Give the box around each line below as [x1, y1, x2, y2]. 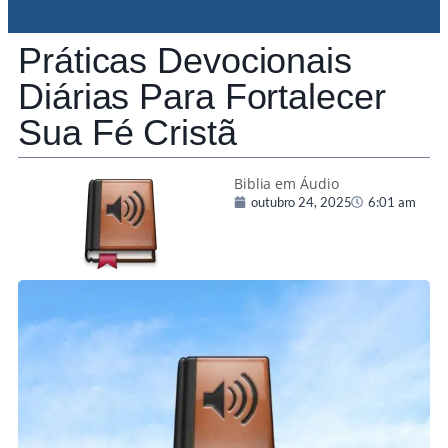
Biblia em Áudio [234, 174, 339, 194]
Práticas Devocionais [18, 40, 352, 82]
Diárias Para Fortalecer [18, 76, 386, 118]
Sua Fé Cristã [18, 112, 237, 154]
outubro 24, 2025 [251, 194, 352, 211]
